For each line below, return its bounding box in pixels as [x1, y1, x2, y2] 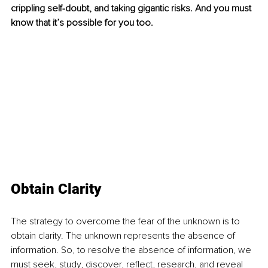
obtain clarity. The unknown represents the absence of [11, 230, 237, 242]
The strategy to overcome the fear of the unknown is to [11, 215, 242, 228]
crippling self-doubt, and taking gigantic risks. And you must [11, 2, 254, 15]
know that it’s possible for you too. [11, 17, 153, 29]
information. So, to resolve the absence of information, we [11, 244, 254, 257]
